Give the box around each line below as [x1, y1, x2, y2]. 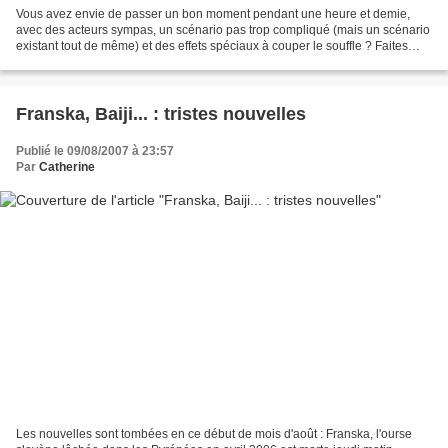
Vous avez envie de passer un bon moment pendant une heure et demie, [16, 6, 410, 21]
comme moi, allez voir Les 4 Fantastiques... [16, 54, 249, 69]
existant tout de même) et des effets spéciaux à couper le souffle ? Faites [16, 38, 408, 53]
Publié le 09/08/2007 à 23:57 [16, 143, 174, 158]
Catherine [39, 159, 95, 174]
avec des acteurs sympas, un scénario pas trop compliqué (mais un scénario [16, 22, 430, 37]
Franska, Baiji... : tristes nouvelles [16, 103, 306, 124]
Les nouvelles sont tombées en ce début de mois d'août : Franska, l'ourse [16, 427, 412, 442]
